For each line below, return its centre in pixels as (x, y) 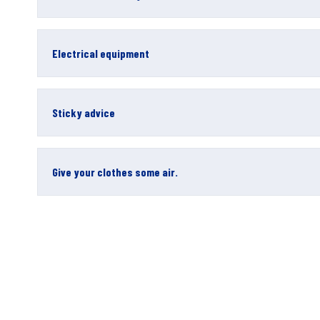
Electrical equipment (101, 53)
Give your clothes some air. (115, 172)
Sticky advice (84, 112)
